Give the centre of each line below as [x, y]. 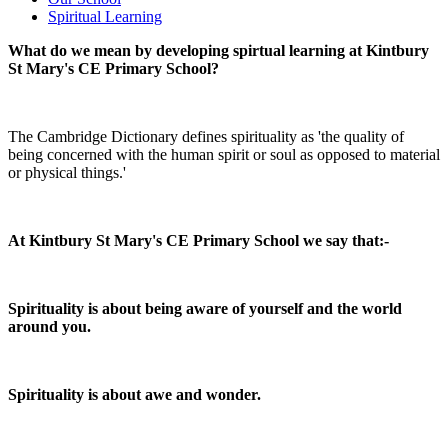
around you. [49, 327]
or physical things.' [67, 173]
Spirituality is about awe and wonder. [134, 395]
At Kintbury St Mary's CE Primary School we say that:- [198, 241]
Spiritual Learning [105, 17]
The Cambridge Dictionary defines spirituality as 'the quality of [206, 137]
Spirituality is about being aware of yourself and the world [205, 309]
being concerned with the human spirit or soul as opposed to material [224, 155]
